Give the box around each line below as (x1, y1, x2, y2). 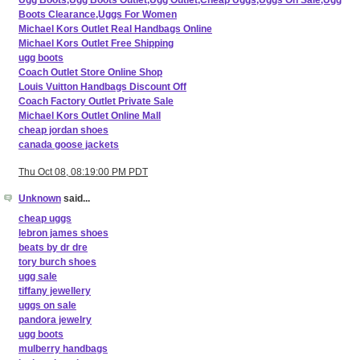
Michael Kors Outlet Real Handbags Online (18, 23, 212, 35)
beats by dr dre (18, 241, 88, 253)
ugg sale (18, 270, 57, 282)
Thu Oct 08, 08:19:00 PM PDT (18, 166, 148, 178)
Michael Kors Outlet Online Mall (18, 110, 161, 122)
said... (61, 193, 90, 205)
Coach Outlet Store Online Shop (18, 67, 162, 79)
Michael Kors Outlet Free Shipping (18, 38, 174, 50)
